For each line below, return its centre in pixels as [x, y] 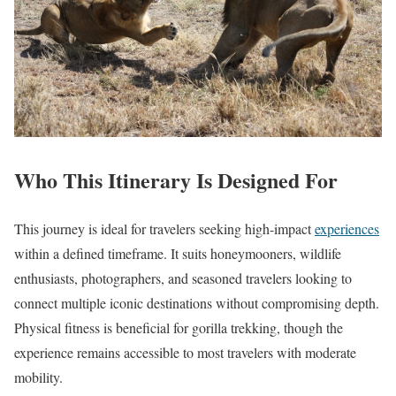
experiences [347, 228]
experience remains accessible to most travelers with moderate [185, 352]
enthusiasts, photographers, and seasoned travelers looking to [183, 278]
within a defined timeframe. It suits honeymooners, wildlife [178, 253]
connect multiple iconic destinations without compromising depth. [197, 302]
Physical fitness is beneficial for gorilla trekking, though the [179, 327]
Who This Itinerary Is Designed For [176, 179]
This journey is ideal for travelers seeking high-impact [164, 228]
